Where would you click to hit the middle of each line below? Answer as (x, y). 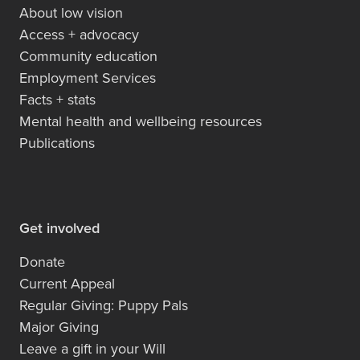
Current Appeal (67, 283)
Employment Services (88, 77)
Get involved (59, 227)
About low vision (71, 12)
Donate (42, 261)
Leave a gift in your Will (92, 348)
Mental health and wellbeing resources (141, 121)
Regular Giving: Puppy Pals (104, 305)
